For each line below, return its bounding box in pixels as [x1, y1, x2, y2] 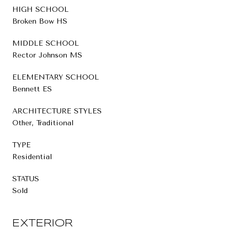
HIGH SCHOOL [12, 5, 69, 14]
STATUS [12, 174, 39, 183]
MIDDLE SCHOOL [12, 39, 79, 48]
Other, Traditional [12, 118, 73, 127]
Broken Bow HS [12, 16, 67, 26]
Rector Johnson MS [12, 50, 82, 60]
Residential [12, 152, 52, 161]
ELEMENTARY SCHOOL [12, 72, 99, 82]
